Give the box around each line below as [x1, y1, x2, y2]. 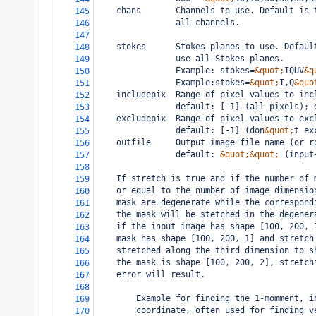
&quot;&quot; [220, 150, 279, 159]
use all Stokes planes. [97, 54, 284, 63]
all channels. [97, 18, 240, 28]
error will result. [97, 269, 205, 279]
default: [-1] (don [97, 126, 265, 135]
